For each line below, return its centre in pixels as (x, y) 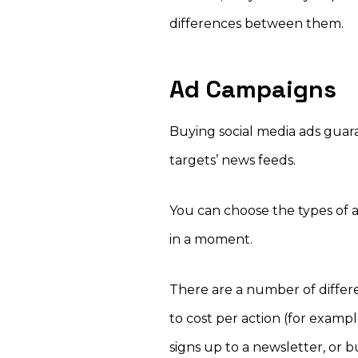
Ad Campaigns (253, 89)
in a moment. (211, 239)
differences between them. (257, 24)
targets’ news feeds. (233, 160)
